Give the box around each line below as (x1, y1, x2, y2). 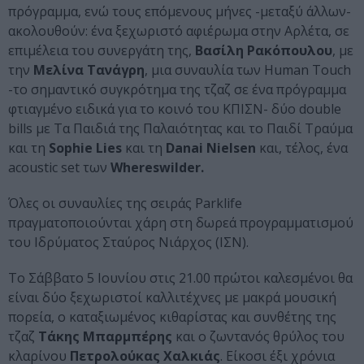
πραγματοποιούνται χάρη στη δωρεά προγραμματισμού (8, 214, 353, 232)
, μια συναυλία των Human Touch (145, 61, 351, 80)
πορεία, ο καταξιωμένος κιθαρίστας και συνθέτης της (8, 308, 336, 327)
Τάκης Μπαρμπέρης (38, 327, 172, 346)
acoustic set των (8, 158, 110, 177)
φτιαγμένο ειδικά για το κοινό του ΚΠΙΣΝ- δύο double (8, 100, 341, 119)
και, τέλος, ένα (256, 139, 348, 158)
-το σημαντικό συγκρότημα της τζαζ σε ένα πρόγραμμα (8, 80, 346, 99)
